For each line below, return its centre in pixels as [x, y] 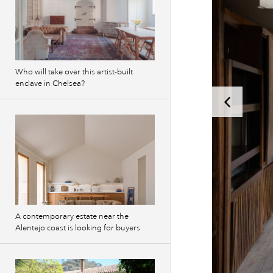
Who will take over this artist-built [74, 72]
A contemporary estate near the [72, 216]
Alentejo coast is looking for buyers [78, 228]
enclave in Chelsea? [50, 83]
